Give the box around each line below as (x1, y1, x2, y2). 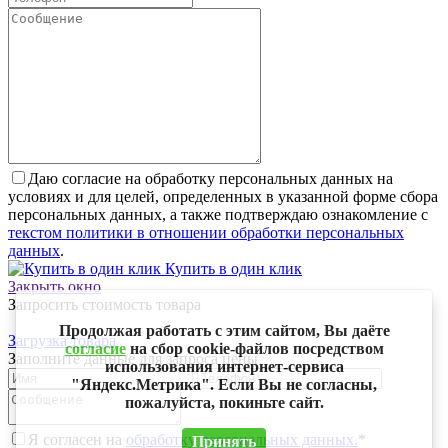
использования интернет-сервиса (104, 358, 344, 375)
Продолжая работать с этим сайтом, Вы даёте (58, 322, 390, 339)
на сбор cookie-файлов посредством (125, 340, 384, 357)
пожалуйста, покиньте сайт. (124, 394, 324, 411)
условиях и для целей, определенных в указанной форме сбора (8, 188, 438, 206)
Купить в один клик (161, 260, 302, 278)
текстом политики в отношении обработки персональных (8, 224, 404, 242)
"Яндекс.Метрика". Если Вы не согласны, (71, 376, 377, 393)
